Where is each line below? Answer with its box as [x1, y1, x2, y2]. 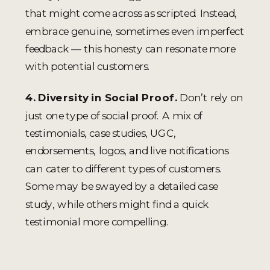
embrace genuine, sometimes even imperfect [25, 24, 244, 37]
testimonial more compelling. [25, 215, 169, 228]
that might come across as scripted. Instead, [25, 7, 237, 20]
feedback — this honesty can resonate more [25, 42, 236, 55]
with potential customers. [25, 60, 151, 73]
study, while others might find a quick [25, 197, 209, 210]
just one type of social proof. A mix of [25, 108, 202, 122]
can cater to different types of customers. [25, 162, 222, 175]
